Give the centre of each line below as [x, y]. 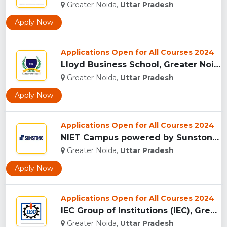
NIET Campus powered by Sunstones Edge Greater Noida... [216, 138]
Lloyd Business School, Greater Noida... [217, 65]
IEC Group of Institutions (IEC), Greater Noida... [214, 211]
